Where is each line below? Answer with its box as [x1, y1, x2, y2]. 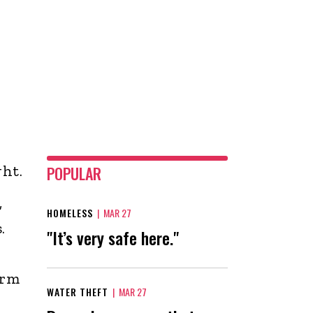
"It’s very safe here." [47, 224, 179, 250]
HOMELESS [47, 205, 93, 220]
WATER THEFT [47, 284, 108, 299]
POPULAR [47, 161, 101, 184]
